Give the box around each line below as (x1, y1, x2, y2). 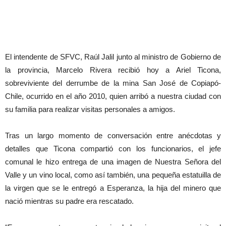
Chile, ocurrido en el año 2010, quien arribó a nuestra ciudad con (5, 92, 221, 101)
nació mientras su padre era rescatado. (5, 197, 134, 206)
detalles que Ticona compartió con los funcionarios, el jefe (5, 144, 221, 153)
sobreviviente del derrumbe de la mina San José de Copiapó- (5, 79, 221, 88)
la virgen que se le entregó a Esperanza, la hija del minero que (5, 184, 221, 193)
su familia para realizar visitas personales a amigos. (5, 105, 175, 114)
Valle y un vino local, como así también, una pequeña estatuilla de (5, 171, 221, 180)
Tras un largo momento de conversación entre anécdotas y (5, 131, 221, 140)
